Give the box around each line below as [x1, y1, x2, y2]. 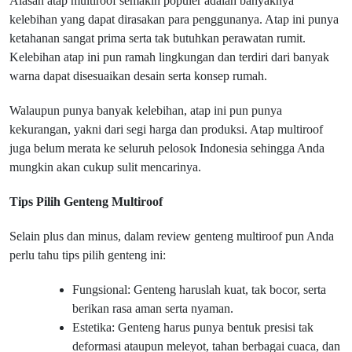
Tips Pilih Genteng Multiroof [9, 195, 163, 208]
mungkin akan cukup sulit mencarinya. [9, 160, 204, 174]
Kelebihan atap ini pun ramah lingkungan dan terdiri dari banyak [9, 50, 329, 64]
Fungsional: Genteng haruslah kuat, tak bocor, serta [72, 283, 326, 296]
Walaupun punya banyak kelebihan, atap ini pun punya [9, 104, 282, 117]
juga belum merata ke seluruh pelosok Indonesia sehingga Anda [9, 141, 324, 155]
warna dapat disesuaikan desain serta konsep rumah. [9, 69, 270, 82]
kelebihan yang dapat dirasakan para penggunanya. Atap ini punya [9, 13, 339, 26]
